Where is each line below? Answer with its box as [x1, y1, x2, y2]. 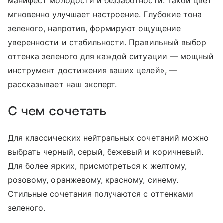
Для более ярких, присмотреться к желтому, [8, 160, 187, 171]
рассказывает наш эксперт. [8, 79, 120, 89]
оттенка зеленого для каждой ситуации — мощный [8, 51, 214, 61]
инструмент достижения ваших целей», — [8, 65, 177, 75]
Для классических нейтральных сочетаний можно [8, 132, 209, 143]
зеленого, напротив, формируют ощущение [8, 23, 181, 33]
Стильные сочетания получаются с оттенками [8, 188, 193, 199]
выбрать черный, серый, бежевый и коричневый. [8, 146, 204, 157]
